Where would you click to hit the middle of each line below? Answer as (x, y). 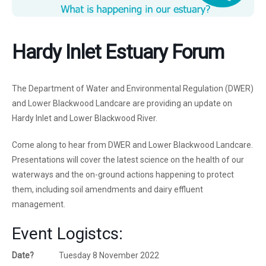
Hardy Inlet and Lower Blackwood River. (85, 118)
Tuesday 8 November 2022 (102, 255)
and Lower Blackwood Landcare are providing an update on (122, 103)
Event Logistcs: (67, 233)
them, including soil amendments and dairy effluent (107, 189)
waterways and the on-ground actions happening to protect (123, 174)
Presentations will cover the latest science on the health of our (128, 159)
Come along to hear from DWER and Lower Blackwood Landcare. (132, 145)
